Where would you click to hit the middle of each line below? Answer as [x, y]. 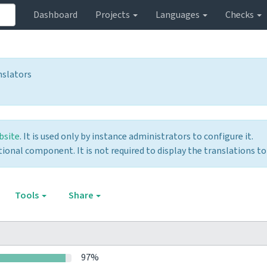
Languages [178, 15]
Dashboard [55, 15]
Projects [114, 15]
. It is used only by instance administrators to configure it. [136, 136]
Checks [240, 15]
